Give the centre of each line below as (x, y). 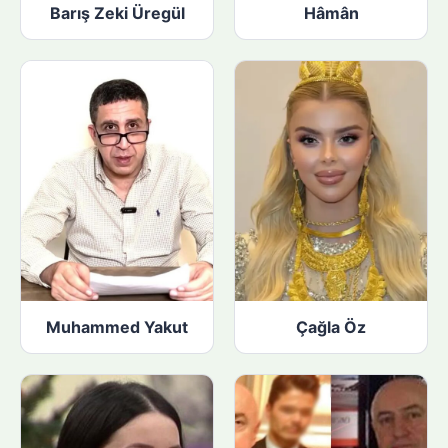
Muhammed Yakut (117, 327)
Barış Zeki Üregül (117, 13)
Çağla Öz (331, 327)
